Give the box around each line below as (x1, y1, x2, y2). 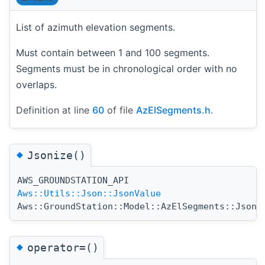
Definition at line (16, 104, 92, 116)
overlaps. (16, 78, 57, 91)
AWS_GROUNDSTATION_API (17, 174, 129, 186)
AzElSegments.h (136, 104, 211, 116)
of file (104, 104, 136, 116)
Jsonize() (27, 148, 86, 161)
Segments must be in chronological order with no (16, 62, 237, 75)
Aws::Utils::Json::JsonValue (17, 188, 161, 199)
